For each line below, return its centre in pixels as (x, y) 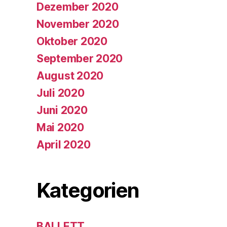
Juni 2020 (62, 110)
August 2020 (70, 75)
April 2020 (64, 144)
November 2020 (78, 24)
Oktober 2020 (72, 41)
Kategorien (88, 190)
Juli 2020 (61, 93)
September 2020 (80, 58)
